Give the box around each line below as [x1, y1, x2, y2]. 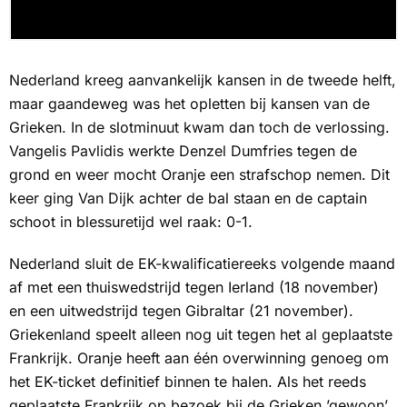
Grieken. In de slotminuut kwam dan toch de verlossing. [9, 118, 390, 136]
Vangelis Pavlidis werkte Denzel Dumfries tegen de [9, 142, 357, 160]
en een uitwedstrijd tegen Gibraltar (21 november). [9, 302, 353, 320]
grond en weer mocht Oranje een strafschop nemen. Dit [9, 165, 390, 184]
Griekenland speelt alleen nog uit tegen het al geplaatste [9, 325, 392, 343]
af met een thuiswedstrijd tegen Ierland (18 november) [9, 278, 379, 296]
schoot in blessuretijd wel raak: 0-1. [9, 213, 253, 231]
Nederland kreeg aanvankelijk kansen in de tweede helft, [9, 71, 396, 89]
